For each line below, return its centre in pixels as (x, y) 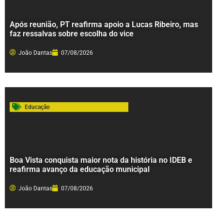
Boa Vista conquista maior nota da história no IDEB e (101, 160)
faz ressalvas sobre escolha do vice (72, 33)
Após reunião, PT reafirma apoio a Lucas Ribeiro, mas (104, 24)
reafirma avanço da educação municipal (80, 169)
